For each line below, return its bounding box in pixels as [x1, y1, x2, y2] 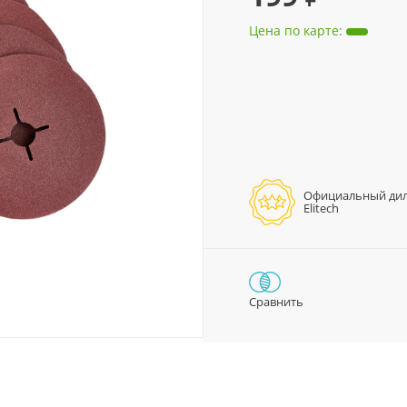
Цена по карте [249, 22, 339, 39]
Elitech [303, 200, 339, 216]
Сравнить [249, 293, 303, 310]
